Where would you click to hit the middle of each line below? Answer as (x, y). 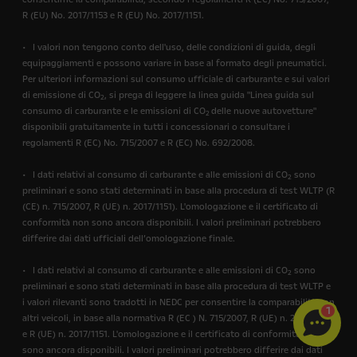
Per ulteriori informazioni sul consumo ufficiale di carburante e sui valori (176, 79)
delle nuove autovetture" (264, 111)
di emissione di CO (61, 95)
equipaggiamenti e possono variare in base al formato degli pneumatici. (175, 63)
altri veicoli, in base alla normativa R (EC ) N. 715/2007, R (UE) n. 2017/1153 (176, 318)
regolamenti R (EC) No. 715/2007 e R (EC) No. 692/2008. (139, 143)
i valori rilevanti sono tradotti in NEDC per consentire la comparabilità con (178, 302)
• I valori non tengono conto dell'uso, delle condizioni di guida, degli (169, 47)
